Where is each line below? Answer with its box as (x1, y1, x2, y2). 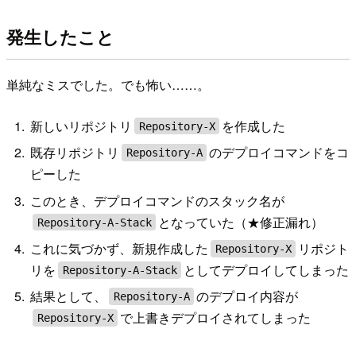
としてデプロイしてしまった (183, 260, 349, 279)
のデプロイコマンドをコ (208, 143, 349, 162)
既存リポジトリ (30, 143, 120, 162)
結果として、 (30, 287, 107, 306)
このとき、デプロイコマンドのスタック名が (30, 191, 285, 210)
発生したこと (6, 24, 114, 50)
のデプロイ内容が (195, 287, 298, 306)
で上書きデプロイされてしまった (119, 308, 311, 327)
